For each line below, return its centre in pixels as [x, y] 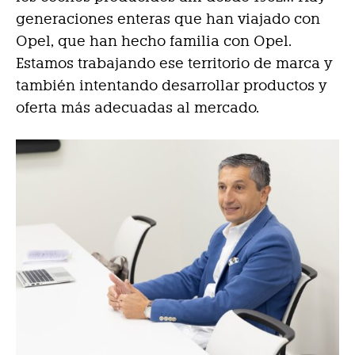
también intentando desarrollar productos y [171, 86]
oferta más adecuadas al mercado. [137, 108]
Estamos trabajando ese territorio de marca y [174, 63]
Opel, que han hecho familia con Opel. [154, 41]
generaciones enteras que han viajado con [168, 19]
